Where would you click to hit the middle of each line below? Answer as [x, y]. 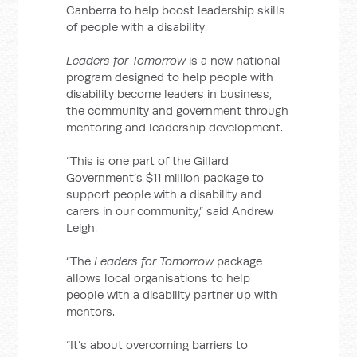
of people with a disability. [137, 27]
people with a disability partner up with [172, 294]
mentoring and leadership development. [175, 127]
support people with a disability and [164, 194]
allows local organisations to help [159, 278]
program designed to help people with [170, 77]
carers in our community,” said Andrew [170, 211]
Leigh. [82, 228]
